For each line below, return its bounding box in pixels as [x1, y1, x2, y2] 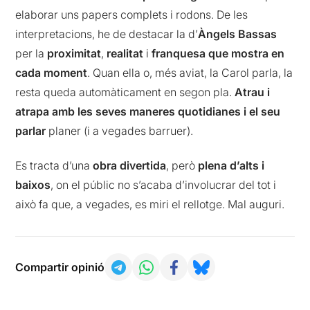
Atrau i [235, 84, 271, 99]
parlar [15, 123, 46, 138]
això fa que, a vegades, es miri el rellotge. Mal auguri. [15, 197, 285, 212]
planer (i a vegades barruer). [46, 123, 194, 138]
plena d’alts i [198, 158, 265, 173]
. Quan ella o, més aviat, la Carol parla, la [87, 65, 293, 80]
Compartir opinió [15, 260, 105, 275]
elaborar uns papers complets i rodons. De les [15, 7, 248, 21]
